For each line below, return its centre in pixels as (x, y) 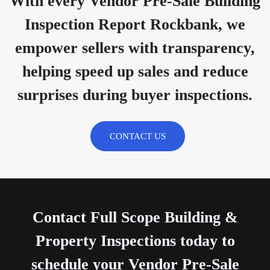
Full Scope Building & (162, 217)
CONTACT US (137, 136)
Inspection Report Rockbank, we (135, 24)
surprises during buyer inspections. (135, 95)
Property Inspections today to (135, 241)
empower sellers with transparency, (135, 48)
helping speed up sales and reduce (135, 71)
